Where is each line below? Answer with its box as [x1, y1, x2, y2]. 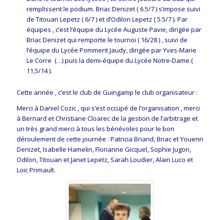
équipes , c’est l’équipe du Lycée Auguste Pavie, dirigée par [26, 25, 201, 34]
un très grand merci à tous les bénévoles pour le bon [16, 124, 174, 134]
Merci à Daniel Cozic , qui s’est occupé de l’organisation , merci [16, 104, 200, 113]
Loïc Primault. [16, 165, 55, 175]
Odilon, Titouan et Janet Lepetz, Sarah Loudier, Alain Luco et [16, 155, 193, 165]
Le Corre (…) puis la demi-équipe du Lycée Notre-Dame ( [26, 56, 193, 65]
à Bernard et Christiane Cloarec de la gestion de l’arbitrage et [16, 114, 198, 123]
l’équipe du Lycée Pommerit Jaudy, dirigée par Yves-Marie [26, 46, 196, 55]
